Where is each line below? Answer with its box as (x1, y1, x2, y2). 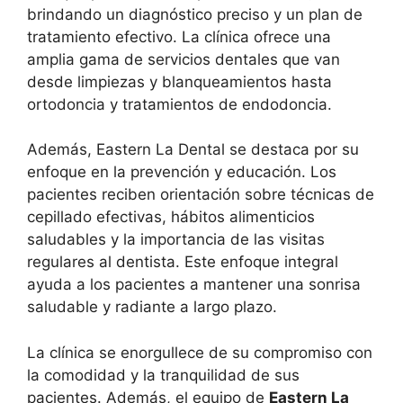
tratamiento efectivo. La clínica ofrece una (27, 27, 331, 46)
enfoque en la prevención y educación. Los (27, 163, 336, 181)
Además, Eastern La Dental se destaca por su (27, 140, 359, 158)
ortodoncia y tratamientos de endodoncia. (27, 94, 332, 113)
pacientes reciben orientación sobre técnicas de (27, 185, 374, 203)
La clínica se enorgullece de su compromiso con (27, 343, 372, 362)
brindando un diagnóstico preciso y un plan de (27, 4, 363, 23)
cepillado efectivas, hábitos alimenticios (27, 208, 315, 226)
